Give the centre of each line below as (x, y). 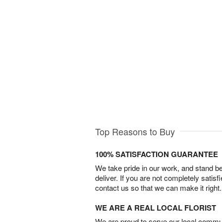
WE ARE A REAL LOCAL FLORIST (156, 207)
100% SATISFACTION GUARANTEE (157, 154)
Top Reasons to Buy (135, 131)
